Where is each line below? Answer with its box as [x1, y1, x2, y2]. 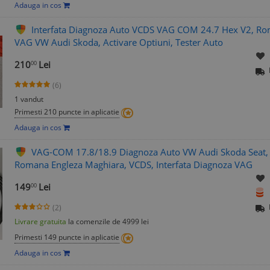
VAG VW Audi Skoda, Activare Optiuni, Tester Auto [14, 36, 223, 49]
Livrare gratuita [14, 216, 66, 227]
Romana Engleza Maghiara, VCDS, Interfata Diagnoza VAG [14, 159, 253, 171]
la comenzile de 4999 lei [66, 216, 149, 227]
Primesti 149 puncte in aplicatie [14, 232, 119, 243]
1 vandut [14, 94, 43, 105]
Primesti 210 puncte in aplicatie [14, 107, 119, 118]
